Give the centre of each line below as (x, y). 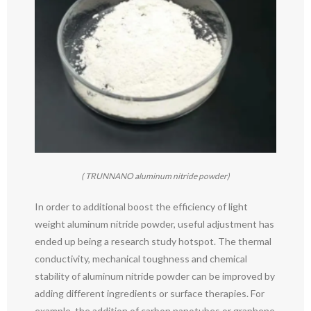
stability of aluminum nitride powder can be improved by (155, 276)
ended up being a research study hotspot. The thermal (153, 242)
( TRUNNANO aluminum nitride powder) (155, 176)
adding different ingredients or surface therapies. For (150, 294)
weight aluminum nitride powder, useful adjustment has (154, 224)
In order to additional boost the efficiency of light (141, 207)
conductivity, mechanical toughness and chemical (141, 259)
